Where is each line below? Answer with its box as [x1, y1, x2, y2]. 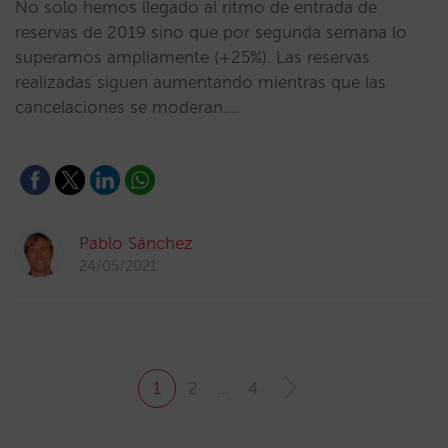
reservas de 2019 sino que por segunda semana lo [15, 22, 407, 42]
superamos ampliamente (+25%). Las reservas [15, 47, 370, 67]
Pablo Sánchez [79, 233, 193, 253]
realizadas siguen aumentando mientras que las [15, 72, 386, 92]
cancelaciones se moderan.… [15, 97, 239, 117]
